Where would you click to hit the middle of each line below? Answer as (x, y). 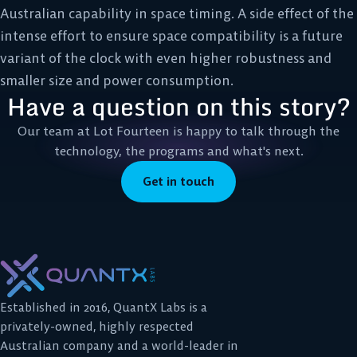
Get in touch (178, 181)
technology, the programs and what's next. (178, 150)
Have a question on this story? (178, 106)
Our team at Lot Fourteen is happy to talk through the (178, 130)
